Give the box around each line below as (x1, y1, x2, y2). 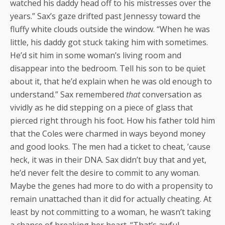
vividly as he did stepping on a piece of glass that (10, 101, 193, 113)
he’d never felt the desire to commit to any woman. (10, 167, 200, 178)
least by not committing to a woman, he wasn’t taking (10, 206, 211, 217)
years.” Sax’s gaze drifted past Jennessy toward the (10, 10, 200, 22)
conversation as (140, 88, 202, 100)
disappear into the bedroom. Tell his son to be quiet (10, 62, 205, 74)
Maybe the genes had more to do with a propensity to (10, 180, 213, 191)
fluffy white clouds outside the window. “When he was (10, 23, 210, 35)
